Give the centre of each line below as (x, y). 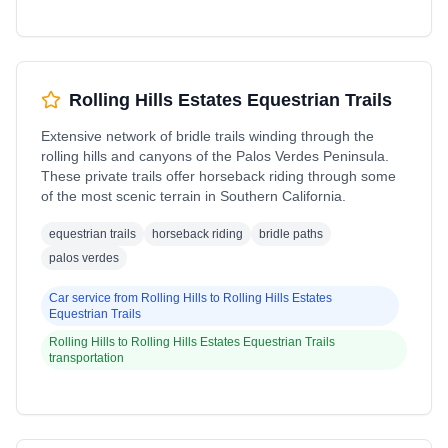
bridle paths (291, 234)
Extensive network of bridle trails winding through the (207, 136)
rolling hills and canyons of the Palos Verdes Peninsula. (215, 156)
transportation (86, 358)
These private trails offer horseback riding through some (218, 176)
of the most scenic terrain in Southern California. (193, 196)
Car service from (95, 298)
